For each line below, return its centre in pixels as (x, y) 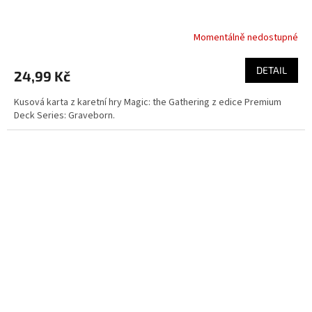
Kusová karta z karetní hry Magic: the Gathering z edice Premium (148, 103)
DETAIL (272, 70)
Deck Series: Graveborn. (64, 116)
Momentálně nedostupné (246, 37)
